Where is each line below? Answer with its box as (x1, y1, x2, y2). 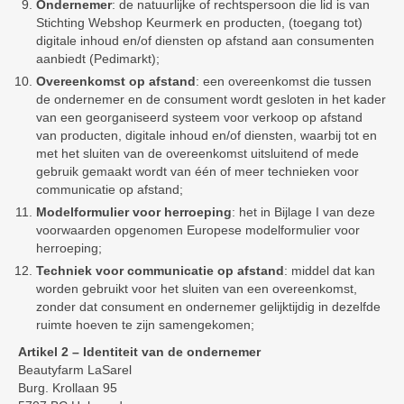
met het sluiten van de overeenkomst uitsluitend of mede (36, 146, 359, 161)
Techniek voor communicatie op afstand (36, 263, 284, 278)
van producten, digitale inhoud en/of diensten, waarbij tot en (36, 128, 377, 142)
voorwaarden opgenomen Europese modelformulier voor (36, 223, 360, 237)
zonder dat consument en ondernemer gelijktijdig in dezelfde (36, 299, 381, 314)
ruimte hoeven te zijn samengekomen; (36, 317, 254, 332)
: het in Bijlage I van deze (232, 205, 375, 219)
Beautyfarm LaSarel (18, 363, 132, 377)
